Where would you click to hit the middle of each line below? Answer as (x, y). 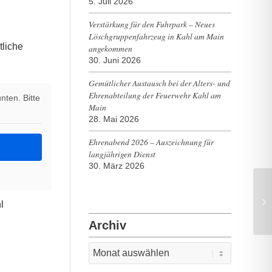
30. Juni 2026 (114, 60)
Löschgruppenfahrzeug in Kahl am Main (156, 36)
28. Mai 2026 (114, 119)
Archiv (107, 225)
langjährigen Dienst (122, 154)
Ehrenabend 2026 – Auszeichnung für (151, 142)
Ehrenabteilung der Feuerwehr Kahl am (155, 95)
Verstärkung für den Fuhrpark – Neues (151, 24)
